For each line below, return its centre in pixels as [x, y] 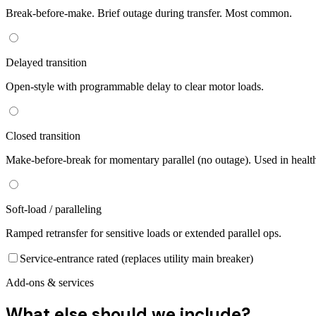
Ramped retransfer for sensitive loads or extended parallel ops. [144, 233]
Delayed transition [46, 63]
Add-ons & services [50, 283]
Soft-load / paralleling [54, 209]
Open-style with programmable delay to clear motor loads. [135, 87]
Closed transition [43, 136]
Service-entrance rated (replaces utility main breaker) [136, 259]
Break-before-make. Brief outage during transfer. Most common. [149, 13]
